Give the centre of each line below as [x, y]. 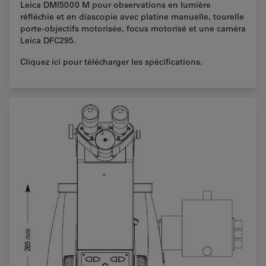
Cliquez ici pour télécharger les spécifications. [111, 62]
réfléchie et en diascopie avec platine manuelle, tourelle [132, 17]
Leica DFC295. [48, 41]
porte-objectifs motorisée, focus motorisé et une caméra [133, 29]
